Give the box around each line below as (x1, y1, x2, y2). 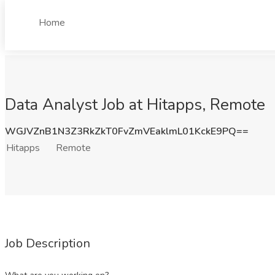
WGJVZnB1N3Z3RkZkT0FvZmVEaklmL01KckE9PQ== (5, 125, 249, 138)
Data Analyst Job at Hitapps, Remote (5, 94, 265, 115)
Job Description (5, 235, 90, 252)
